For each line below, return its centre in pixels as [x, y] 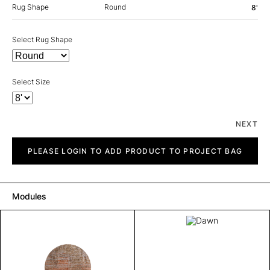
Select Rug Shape [42, 39]
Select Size [31, 81]
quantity [25, 150]
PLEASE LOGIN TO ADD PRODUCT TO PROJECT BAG [135, 151]
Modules [29, 196]
